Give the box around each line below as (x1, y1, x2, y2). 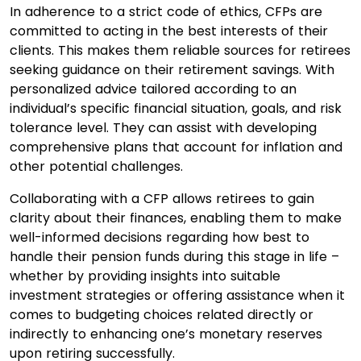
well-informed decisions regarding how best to (10, 227, 309, 247)
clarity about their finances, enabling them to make (10, 208, 342, 227)
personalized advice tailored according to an (10, 79, 297, 98)
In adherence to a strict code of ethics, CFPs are (10, 2, 322, 21)
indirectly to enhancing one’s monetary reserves (10, 324, 322, 343)
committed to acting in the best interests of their (10, 21, 328, 40)
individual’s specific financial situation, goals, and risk (10, 98, 342, 118)
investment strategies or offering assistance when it (10, 285, 345, 305)
